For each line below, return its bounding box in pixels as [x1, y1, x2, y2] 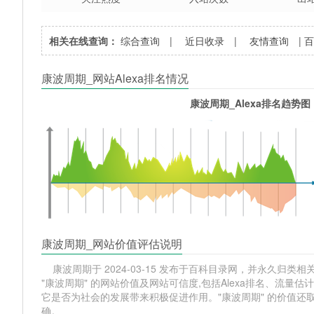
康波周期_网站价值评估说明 [41, 235, 183, 252]
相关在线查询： [49, 33, 118, 48]
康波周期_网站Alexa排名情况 [41, 69, 189, 86]
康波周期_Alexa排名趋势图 [189, 95, 310, 110]
